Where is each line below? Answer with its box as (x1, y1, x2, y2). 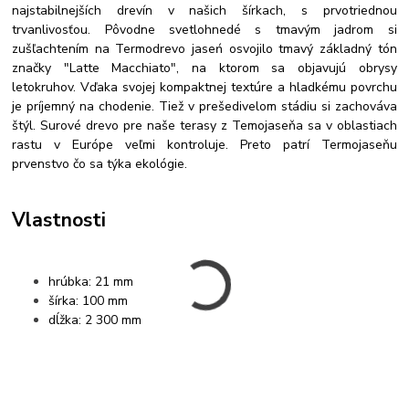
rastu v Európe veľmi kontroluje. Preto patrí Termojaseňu (12, 135, 397, 153)
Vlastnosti (12, 207, 107, 234)
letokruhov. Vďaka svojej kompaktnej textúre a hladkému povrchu (12, 78, 397, 96)
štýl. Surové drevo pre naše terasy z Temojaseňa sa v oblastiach (12, 116, 397, 134)
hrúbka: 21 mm (48, 272, 134, 290)
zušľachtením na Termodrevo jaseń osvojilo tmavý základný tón (12, 39, 397, 58)
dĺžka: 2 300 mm (48, 310, 142, 329)
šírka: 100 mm (48, 291, 129, 309)
